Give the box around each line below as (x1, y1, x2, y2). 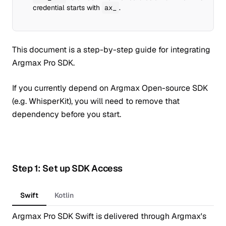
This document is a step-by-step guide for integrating (12, 44, 210, 55)
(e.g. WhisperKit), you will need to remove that (12, 96, 180, 106)
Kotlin (54, 190, 74, 200)
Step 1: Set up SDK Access (12, 162, 123, 174)
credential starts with (33, 3, 102, 12)
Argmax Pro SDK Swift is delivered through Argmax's (12, 211, 206, 221)
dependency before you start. (12, 109, 121, 120)
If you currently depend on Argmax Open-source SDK (12, 83, 208, 93)
